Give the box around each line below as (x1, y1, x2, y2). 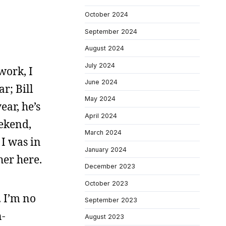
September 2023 (85, 196, 137, 204)
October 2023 (85, 179, 128, 187)
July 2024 (85, 61, 115, 69)
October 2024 (85, 11, 128, 19)
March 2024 (85, 129, 122, 137)
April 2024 (85, 111, 117, 120)
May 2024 (85, 95, 116, 103)
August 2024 (85, 44, 124, 52)
